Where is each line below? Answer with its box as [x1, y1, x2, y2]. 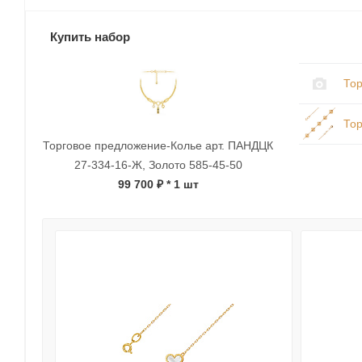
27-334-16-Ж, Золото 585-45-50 [74, 158, 242, 172]
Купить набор [50, 30, 130, 44]
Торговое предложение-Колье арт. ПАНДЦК [43, 139, 274, 153]
